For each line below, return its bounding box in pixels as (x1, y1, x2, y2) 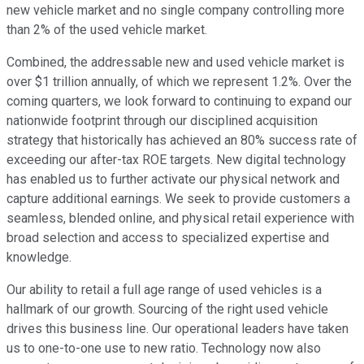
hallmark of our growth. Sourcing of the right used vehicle (6, 301, 328, 318)
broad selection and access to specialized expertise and (6, 230, 329, 246)
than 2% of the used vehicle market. (6, 22, 207, 38)
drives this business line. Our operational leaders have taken (6, 321, 349, 337)
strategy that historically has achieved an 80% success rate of (6, 132, 357, 149)
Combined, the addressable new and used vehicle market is (6, 54, 344, 71)
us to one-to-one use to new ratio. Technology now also (6, 340, 321, 357)
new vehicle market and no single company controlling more (6, 2, 344, 19)
